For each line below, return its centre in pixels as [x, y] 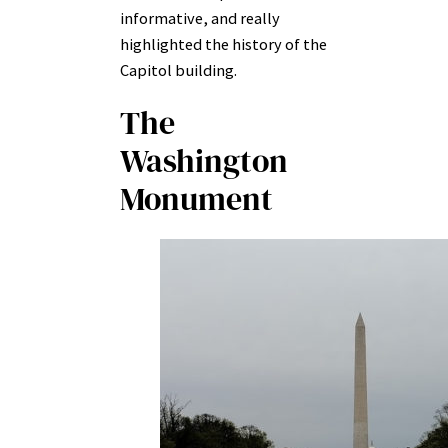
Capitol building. [178, 69]
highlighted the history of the [223, 43]
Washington [204, 160]
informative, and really [200, 17]
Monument [196, 198]
